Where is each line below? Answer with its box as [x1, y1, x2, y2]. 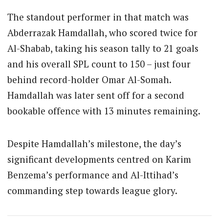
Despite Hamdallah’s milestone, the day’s [7, 137, 181, 150]
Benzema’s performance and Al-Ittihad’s [7, 168, 178, 181]
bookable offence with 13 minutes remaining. [7, 105, 200, 117]
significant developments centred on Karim [7, 153, 191, 165]
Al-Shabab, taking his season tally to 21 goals [7, 42, 198, 55]
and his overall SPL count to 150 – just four [7, 58, 191, 70]
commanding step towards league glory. [7, 184, 177, 197]
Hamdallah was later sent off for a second [7, 89, 184, 102]
